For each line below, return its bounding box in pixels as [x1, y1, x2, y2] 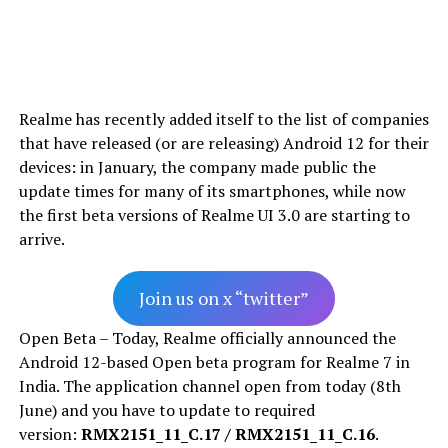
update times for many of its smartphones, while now [18, 179, 406, 202]
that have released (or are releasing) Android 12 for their [18, 131, 429, 154]
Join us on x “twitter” [138, 285, 309, 310]
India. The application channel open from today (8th [18, 374, 401, 397]
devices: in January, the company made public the [18, 155, 376, 178]
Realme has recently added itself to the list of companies [18, 107, 429, 130]
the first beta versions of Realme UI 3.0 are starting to [18, 203, 410, 226]
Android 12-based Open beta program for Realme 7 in [18, 350, 410, 373]
